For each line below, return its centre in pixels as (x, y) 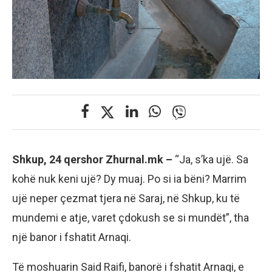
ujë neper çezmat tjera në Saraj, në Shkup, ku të (126, 199)
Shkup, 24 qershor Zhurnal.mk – (93, 160)
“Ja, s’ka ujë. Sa (212, 160)
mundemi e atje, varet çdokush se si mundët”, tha (131, 218)
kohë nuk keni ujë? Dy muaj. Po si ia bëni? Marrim (129, 179)
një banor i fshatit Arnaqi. (72, 237)
